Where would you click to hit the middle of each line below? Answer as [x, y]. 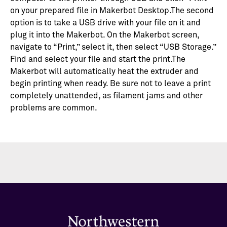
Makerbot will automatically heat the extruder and [104, 72]
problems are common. [54, 108]
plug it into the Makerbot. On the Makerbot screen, [105, 35]
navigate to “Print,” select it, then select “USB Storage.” [113, 47]
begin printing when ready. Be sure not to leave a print [110, 84]
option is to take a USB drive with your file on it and [105, 23]
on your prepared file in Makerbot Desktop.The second [112, 11]
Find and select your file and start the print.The [98, 60]
